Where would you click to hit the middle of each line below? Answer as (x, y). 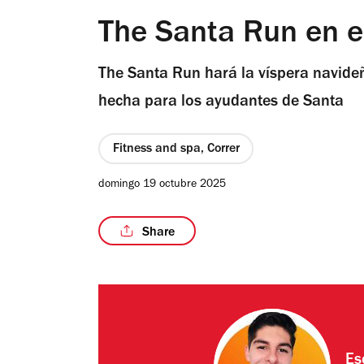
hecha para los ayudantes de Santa (221, 103)
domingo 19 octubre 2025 (162, 186)
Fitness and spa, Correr (176, 150)
